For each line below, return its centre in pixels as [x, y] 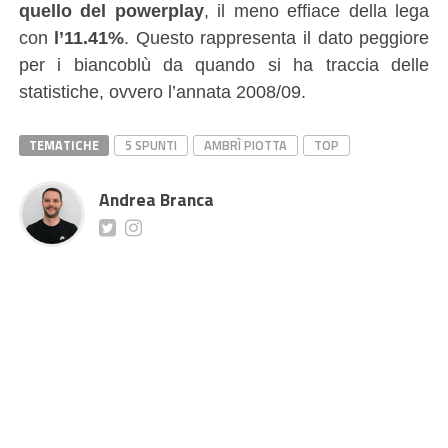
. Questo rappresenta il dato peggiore [277, 37]
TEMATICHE [63, 144]
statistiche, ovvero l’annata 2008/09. [162, 91]
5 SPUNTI [150, 144]
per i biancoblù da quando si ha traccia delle [224, 64]
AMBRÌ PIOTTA [245, 144]
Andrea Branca [156, 199]
